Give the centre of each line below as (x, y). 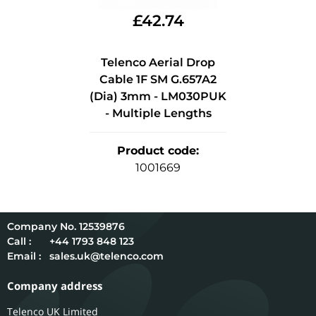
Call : (19, 242)
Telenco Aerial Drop (158, 63)
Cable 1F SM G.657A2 (158, 80)
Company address (55, 286)
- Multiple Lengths (158, 114)
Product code (157, 151)
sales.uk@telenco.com (107, 256)
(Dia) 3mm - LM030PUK (158, 97)
